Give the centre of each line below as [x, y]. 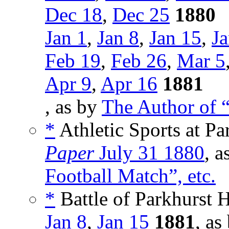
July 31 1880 [149, 153]
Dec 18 [74, 15]
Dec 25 [141, 15]
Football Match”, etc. [130, 176]
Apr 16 [129, 84]
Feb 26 [139, 61]
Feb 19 [73, 61]
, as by [73, 107]
